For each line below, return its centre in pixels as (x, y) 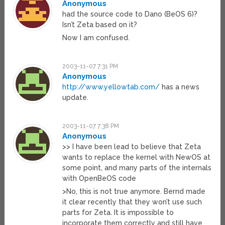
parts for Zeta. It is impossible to (118, 213)
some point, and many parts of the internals (137, 168)
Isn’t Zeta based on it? (100, 25)
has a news (180, 87)
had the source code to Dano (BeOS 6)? (130, 14)
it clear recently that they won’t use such (132, 202)
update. (76, 98)
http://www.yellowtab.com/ (111, 87)
